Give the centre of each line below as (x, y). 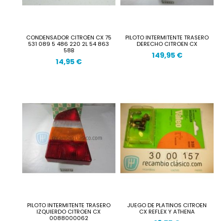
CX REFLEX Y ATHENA (167, 211)
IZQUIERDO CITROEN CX (69, 211)
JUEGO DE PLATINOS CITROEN (167, 205)
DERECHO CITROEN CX (167, 44)
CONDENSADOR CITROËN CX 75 (69, 37)
